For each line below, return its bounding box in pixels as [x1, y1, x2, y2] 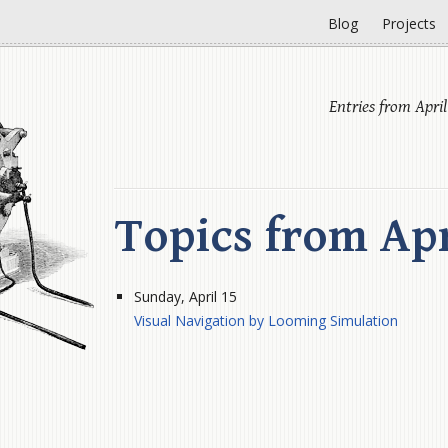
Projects [382, 14, 437, 33]
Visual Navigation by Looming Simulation [134, 310, 398, 330]
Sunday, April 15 [134, 286, 237, 306]
